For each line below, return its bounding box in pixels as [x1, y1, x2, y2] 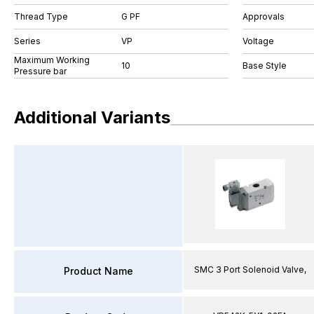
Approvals [243, 11, 285, 22]
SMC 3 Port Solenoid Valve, [194, 264, 306, 275]
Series [14, 36, 41, 46]
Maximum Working [14, 55, 90, 65]
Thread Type [14, 11, 68, 22]
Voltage [243, 36, 274, 46]
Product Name [63, 265, 133, 277]
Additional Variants [14, 107, 170, 128]
